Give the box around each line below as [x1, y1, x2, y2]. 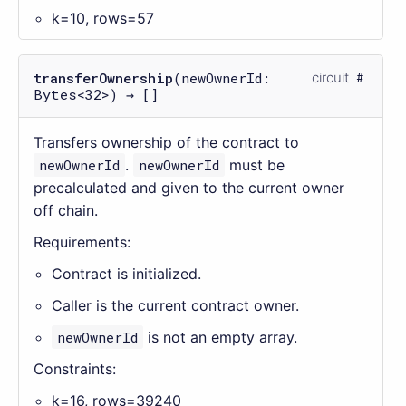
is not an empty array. [143, 327, 298, 346]
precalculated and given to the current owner [34, 178, 344, 197]
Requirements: [34, 232, 130, 251]
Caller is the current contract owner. [52, 295, 299, 314]
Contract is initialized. [52, 264, 201, 283]
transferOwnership [34, 68, 173, 87]
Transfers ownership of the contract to [34, 132, 299, 151]
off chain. [34, 200, 98, 219]
